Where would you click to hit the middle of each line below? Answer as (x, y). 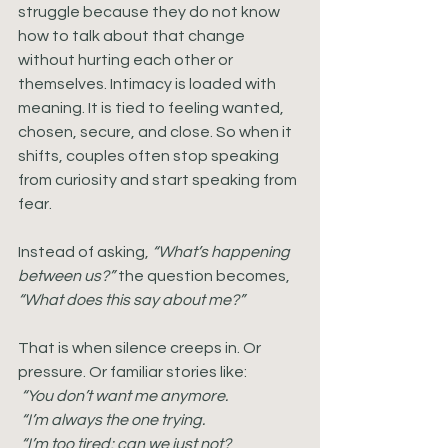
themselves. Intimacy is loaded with (148, 84)
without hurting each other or (127, 60)
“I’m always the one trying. (113, 420)
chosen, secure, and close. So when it (156, 132)
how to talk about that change (133, 36)
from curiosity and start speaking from (159, 180)
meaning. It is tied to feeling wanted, (152, 108)
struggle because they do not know (150, 12)
